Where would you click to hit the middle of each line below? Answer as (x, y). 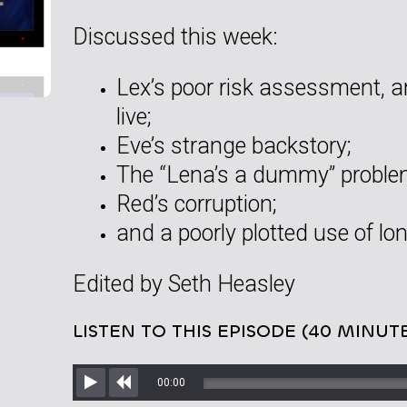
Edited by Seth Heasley (184, 283)
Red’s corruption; (196, 203)
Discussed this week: (175, 36)
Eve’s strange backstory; (233, 145)
